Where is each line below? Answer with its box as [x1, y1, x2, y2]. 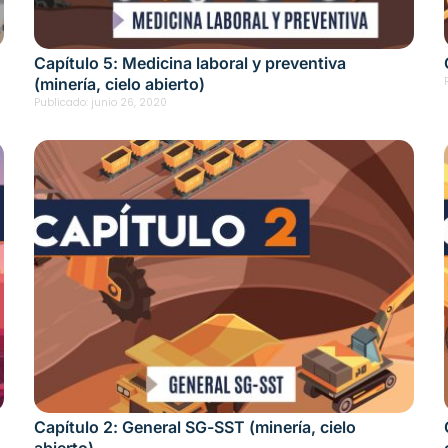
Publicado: [34, 94, 88, 110]
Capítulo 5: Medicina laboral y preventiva [34, 52, 346, 73]
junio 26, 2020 [91, 94, 167, 110]
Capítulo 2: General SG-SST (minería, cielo [34, 416, 356, 437]
